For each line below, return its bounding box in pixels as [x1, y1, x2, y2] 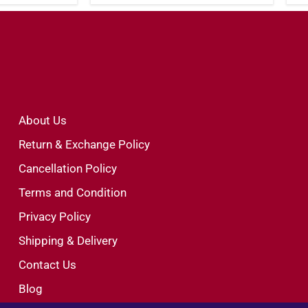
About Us [19, 113, 67, 127]
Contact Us [19, 257, 77, 272]
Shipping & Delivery [19, 233, 118, 247]
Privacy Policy [19, 209, 91, 223]
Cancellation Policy [19, 161, 118, 175]
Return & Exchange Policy [19, 137, 151, 151]
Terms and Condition [19, 185, 127, 199]
